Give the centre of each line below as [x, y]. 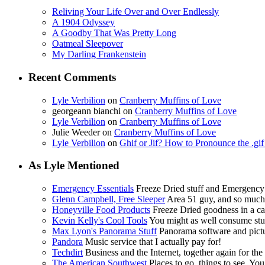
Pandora [67, 242]
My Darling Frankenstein [99, 54]
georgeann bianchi [86, 111]
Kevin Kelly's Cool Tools [100, 221]
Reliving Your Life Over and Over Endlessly [135, 12]
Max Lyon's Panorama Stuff [104, 231]
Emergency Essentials [93, 189]
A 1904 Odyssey [83, 22]
